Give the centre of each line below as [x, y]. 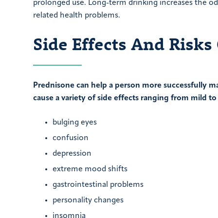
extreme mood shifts [90, 170]
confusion [71, 138]
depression [72, 154]
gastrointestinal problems [98, 185]
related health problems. [77, 16]
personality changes [88, 201]
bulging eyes [75, 123]
